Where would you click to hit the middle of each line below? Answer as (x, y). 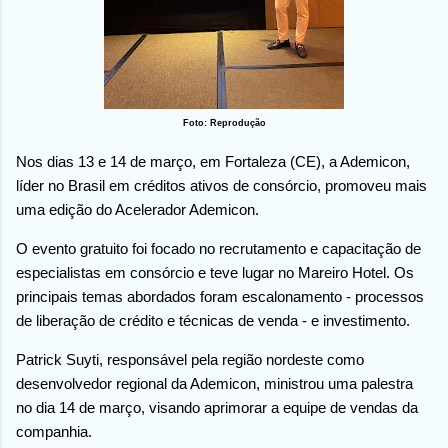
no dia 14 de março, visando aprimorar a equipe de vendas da (217, 407)
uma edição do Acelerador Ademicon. (139, 209)
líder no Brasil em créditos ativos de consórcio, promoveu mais (221, 185)
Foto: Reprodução (224, 122)
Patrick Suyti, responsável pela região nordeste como (190, 359)
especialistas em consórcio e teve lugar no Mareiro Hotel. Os (215, 272)
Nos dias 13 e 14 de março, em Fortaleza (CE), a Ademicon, (213, 161)
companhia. (54, 431)
